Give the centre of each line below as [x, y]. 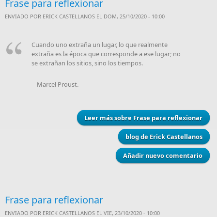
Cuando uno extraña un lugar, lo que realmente [100, 45]
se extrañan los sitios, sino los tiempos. [87, 63]
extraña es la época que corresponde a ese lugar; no [106, 54]
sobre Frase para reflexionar [158, 118]
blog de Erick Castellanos [164, 137]
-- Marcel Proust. [55, 84]
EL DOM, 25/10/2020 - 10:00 [130, 16]
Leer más [99, 118]
